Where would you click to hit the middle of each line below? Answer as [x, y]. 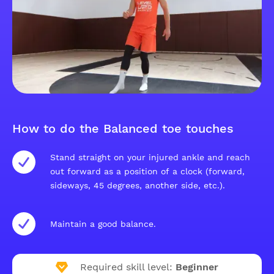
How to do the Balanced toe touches [123, 128]
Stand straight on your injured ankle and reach [150, 157]
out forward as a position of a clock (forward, [147, 171]
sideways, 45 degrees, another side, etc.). [138, 185]
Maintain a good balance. [103, 224]
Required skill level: [126, 267]
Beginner [197, 267]
